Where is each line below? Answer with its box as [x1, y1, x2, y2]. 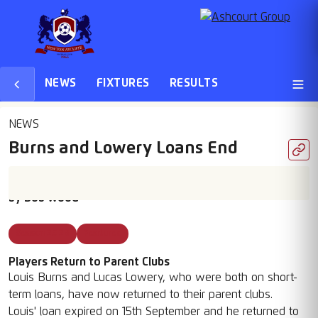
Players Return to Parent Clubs [9, 256, 170, 268]
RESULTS [169, 77, 219, 89]
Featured [84, 229, 121, 238]
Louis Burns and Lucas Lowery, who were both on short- [9, 272, 297, 283]
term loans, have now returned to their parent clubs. [9, 289, 273, 300]
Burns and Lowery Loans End [9, 140, 238, 157]
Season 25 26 [16, 229, 70, 238]
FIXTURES [96, 77, 150, 89]
